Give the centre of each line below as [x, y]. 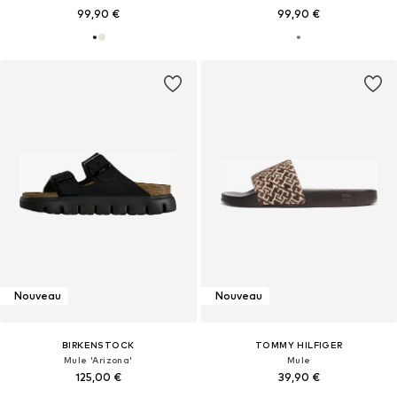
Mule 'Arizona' [98, 359]
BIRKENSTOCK [98, 344]
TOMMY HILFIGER [299, 344]
